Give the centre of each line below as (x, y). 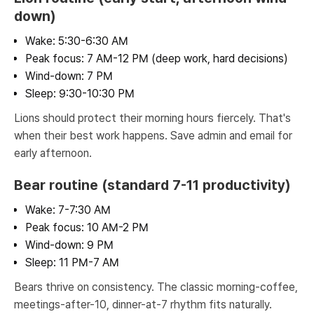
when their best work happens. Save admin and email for (153, 136)
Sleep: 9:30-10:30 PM (80, 94)
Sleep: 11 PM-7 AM (72, 262)
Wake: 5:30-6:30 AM (77, 41)
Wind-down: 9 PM (69, 245)
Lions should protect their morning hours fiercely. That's (152, 118)
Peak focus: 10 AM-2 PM (87, 227)
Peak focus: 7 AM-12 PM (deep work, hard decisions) (157, 59)
